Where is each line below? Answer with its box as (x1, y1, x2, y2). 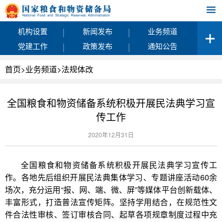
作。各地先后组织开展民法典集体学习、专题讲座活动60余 (5, 171, 217, 183)
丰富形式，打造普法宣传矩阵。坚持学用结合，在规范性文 (5, 196, 217, 208)
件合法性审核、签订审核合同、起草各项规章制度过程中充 (5, 209, 217, 220)
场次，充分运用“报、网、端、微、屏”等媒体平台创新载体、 (5, 184, 217, 195)
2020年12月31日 (88, 130, 134, 139)
